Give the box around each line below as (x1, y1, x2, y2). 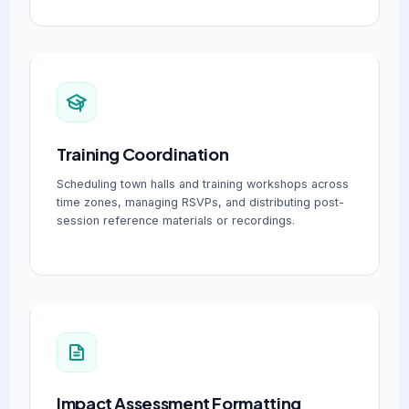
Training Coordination (57, 142, 229, 164)
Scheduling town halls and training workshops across (57, 176, 350, 191)
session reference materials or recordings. (57, 213, 296, 227)
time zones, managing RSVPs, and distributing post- (57, 194, 345, 209)
